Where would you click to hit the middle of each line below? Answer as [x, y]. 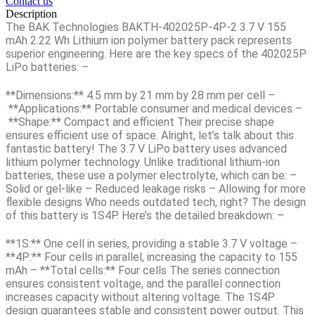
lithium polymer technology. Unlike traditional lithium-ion [143, 162]
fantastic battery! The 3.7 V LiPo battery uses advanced [146, 148]
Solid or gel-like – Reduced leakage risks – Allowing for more [156, 188]
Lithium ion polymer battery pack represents [182, 40]
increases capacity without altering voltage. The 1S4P [140, 297]
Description [31, 13]
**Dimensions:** [45, 95]
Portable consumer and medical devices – [197, 108]
